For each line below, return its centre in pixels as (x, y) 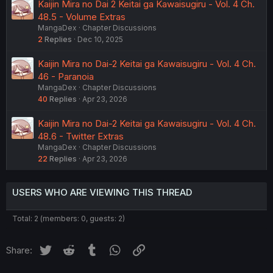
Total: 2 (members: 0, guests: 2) (69, 219)
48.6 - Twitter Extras (81, 136)
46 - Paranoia (66, 77)
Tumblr (114, 249)
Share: (19, 250)
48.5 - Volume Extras (82, 17)
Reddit (90, 249)
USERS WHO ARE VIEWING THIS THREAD (102, 193)
